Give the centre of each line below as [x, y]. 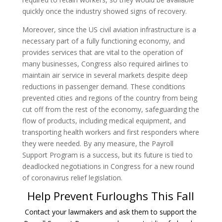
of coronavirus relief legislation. [72, 177]
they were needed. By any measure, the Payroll [98, 143]
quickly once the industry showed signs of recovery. [105, 11]
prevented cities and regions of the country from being [110, 98]
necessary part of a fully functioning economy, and [103, 41]
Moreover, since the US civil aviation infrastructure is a [109, 29]
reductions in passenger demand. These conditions [104, 86]
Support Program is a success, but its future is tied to [107, 155]
